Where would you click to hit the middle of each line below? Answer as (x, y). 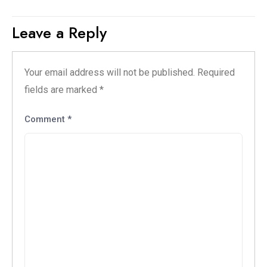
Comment (46, 119)
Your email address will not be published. (110, 73)
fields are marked (62, 90)
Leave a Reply (59, 33)
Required (216, 73)
